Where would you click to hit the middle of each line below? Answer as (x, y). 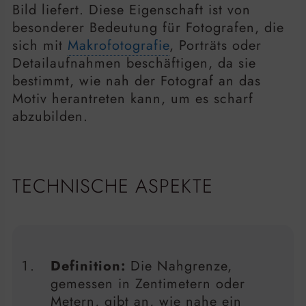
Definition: (88, 266)
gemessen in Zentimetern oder (148, 284)
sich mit (40, 45)
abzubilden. (50, 116)
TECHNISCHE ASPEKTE (113, 186)
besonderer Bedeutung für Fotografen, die (148, 27)
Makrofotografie (119, 45)
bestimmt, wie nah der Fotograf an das (137, 81)
